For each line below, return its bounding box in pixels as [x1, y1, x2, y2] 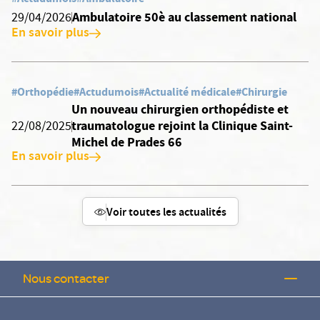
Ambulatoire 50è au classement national [72, 9, 296, 26]
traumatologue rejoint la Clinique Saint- [71, 117, 294, 134]
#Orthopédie [11, 84, 74, 99]
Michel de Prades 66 [71, 134, 183, 151]
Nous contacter [23, 270, 109, 286]
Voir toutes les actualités [106, 204, 226, 222]
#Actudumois [74, 84, 139, 99]
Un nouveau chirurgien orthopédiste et [71, 101, 289, 118]
